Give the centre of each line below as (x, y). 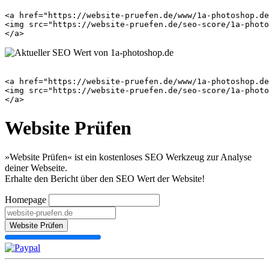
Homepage (26, 200)
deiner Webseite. (36, 168)
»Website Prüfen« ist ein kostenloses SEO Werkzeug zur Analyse (128, 157)
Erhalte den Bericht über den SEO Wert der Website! (105, 179)
